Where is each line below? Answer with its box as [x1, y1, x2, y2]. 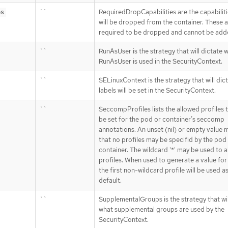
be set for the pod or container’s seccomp [99, 115, 224, 124]
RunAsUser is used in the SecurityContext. [99, 56, 222, 66]
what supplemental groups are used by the [99, 205, 224, 214]
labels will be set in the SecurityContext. [99, 85, 216, 95]
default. [99, 176, 122, 185]
